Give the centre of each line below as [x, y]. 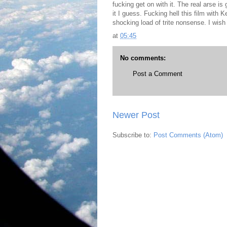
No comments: [143, 58]
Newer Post [136, 115]
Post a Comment [158, 73]
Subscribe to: [133, 135]
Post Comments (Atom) [188, 135]
